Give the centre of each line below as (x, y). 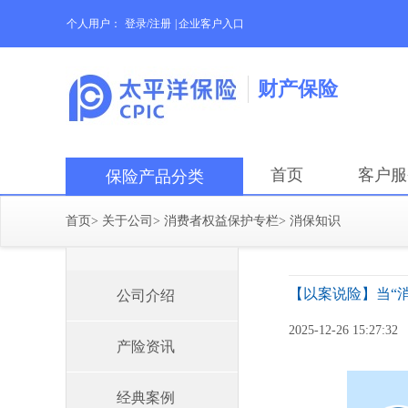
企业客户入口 (211, 24)
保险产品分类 (154, 177)
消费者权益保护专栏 (221, 221)
